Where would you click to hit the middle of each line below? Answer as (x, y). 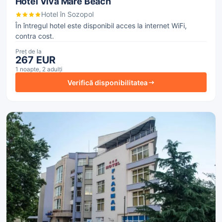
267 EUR (35, 60)
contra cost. (34, 36)
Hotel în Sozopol (67, 14)
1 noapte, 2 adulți (39, 69)
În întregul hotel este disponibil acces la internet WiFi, (101, 26)
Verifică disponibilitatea (107, 82)
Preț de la (28, 52)
